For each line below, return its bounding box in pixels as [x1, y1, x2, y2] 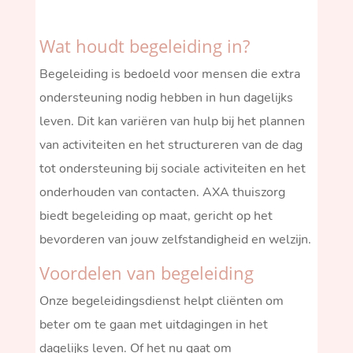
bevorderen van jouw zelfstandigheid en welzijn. [39, 230, 311, 248]
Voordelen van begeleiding [39, 260, 254, 284]
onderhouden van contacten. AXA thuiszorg [39, 183, 285, 201]
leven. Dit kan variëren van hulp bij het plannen [39, 112, 305, 130]
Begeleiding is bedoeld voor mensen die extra [39, 65, 300, 83]
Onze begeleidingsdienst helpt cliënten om [39, 292, 284, 310]
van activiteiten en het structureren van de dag [39, 136, 303, 154]
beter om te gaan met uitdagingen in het [39, 315, 268, 333]
